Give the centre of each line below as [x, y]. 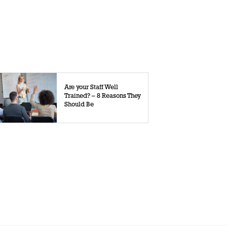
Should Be [79, 105]
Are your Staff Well [91, 88]
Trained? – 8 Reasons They [103, 96]
